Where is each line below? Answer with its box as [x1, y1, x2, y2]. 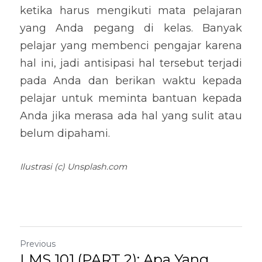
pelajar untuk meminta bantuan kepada [20, 92, 242, 105]
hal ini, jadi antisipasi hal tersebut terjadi [20, 57, 242, 70]
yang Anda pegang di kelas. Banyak [20, 22, 242, 35]
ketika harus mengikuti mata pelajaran [20, 4, 242, 17]
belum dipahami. [20, 127, 110, 140]
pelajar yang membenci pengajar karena [20, 39, 242, 52]
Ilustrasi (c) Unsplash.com [20, 161, 127, 172]
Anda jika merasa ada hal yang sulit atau [20, 109, 242, 122]
